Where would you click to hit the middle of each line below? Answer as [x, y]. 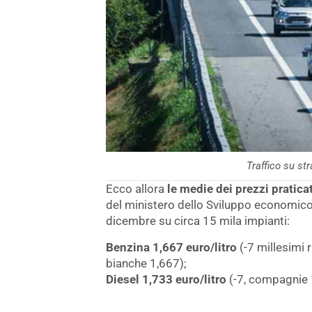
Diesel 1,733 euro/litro [166, 279]
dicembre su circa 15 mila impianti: [198, 220]
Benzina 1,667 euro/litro [171, 247]
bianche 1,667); [146, 263]
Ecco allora [136, 188]
